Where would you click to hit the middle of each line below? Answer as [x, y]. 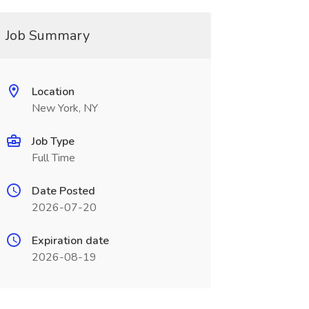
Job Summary [47, 36]
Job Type [53, 141]
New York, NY [64, 108]
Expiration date [70, 241]
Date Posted [63, 191]
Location [53, 92]
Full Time [53, 158]
